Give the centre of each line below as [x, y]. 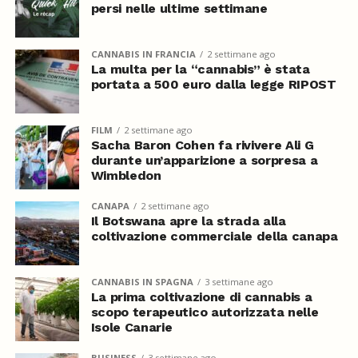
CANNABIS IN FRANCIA [143, 54]
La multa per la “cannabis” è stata [200, 69]
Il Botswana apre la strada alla [188, 221]
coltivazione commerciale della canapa [214, 236]
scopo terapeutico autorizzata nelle [205, 312]
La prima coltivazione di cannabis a [201, 296]
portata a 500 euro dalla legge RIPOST [213, 84]
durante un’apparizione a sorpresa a [204, 160]
